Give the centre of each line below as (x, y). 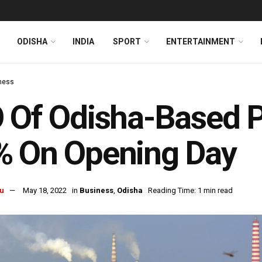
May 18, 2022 (45, 191)
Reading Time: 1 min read (190, 191)
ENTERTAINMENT (201, 42)
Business (96, 191)
